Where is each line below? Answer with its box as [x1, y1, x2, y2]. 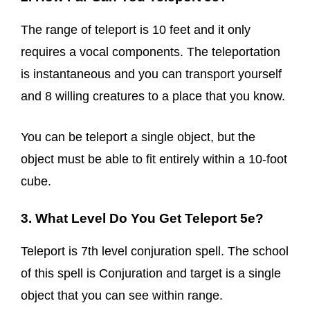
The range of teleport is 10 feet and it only [21, 23, 250, 37]
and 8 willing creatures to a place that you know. [21, 89, 285, 103]
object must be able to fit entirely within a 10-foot [21, 152, 287, 166]
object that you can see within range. [21, 289, 223, 302]
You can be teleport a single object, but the [21, 130, 255, 144]
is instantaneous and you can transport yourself [21, 67, 282, 81]
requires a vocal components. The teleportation [21, 45, 280, 59]
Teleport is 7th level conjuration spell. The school [21, 244, 289, 258]
